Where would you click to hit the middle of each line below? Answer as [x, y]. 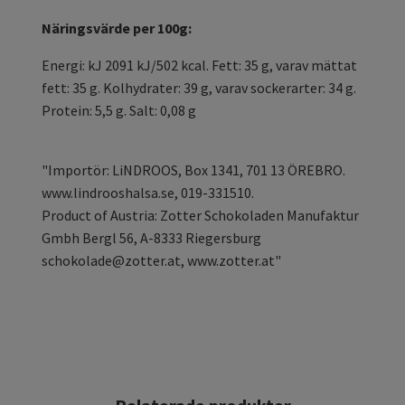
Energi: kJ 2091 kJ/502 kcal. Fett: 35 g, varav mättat [199, 66]
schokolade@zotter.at [111, 261]
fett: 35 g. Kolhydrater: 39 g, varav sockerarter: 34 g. [199, 88]
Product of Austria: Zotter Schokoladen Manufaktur [200, 216]
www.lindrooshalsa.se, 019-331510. [148, 193]
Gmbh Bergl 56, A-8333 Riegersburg [151, 238]
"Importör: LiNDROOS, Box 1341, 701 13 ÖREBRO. [193, 170]
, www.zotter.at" [231, 261]
